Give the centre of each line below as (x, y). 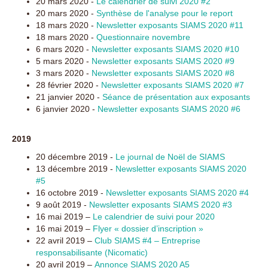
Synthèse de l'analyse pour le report (165, 13)
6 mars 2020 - (64, 49)
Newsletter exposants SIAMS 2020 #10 (165, 49)
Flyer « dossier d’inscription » (148, 229)
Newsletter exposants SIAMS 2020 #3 (161, 205)
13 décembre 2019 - (76, 169)
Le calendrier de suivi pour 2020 (154, 217)
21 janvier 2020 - (69, 97)
